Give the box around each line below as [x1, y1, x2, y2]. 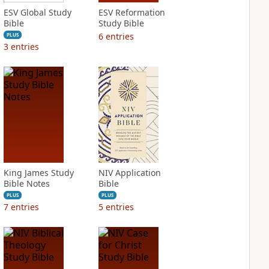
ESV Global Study [3, 7, 71, 18]
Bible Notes [3, 178, 50, 189]
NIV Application [98, 167, 161, 178]
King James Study [3, 167, 74, 178]
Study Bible [98, 17, 144, 29]
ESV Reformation [98, 7, 165, 18]
